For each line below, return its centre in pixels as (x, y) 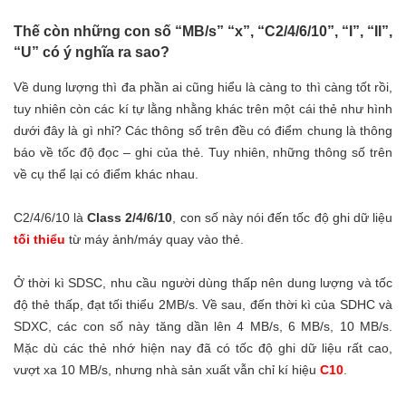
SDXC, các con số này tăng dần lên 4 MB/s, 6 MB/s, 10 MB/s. (203, 326)
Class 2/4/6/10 (130, 217)
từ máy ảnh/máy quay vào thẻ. (155, 239)
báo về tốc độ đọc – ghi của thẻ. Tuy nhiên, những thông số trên (203, 152)
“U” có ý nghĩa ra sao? (92, 53)
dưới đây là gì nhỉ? (70, 130)
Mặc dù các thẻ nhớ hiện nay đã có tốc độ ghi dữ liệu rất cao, (203, 348)
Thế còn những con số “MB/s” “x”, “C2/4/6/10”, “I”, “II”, (203, 32)
